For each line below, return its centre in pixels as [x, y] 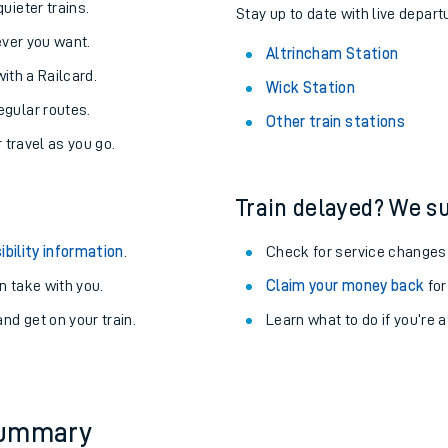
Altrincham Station [332, 153]
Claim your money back [345, 385]
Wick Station [311, 187]
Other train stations [335, 221]
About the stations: [335, 63]
